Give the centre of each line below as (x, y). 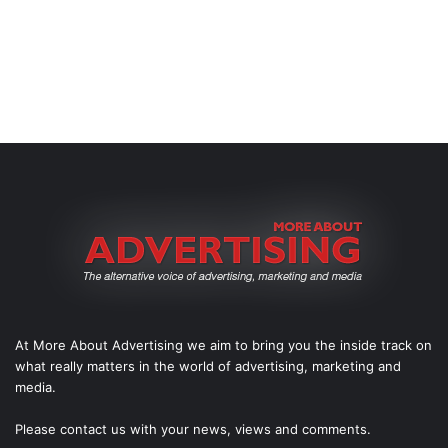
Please (37, 429)
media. (35, 387)
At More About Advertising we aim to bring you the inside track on (223, 345)
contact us (93, 429)
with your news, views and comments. (248, 429)
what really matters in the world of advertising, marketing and (208, 366)
